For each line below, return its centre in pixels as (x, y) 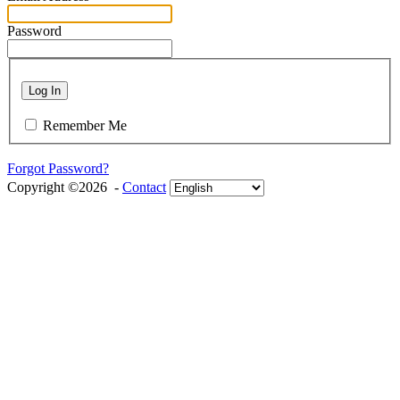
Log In (45, 91)
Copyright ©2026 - (65, 187)
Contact (144, 187)
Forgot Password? (58, 169)
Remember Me (85, 126)
